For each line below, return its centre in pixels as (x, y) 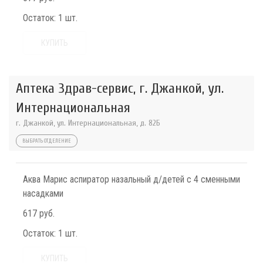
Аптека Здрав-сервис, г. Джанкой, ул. (120, 88)
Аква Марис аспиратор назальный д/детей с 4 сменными (131, 179)
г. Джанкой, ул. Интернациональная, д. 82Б (88, 123)
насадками (43, 193)
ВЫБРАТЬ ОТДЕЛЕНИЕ (47, 141)
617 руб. (39, 213)
